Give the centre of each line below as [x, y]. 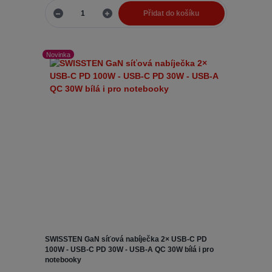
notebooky [63, 260]
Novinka [59, 54]
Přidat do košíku [172, 14]
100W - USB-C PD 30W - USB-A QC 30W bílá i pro [129, 249]
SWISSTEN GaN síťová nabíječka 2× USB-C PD [126, 239]
